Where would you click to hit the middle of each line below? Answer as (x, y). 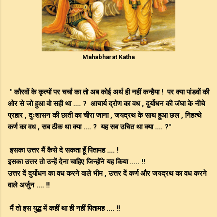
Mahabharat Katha (108, 57)
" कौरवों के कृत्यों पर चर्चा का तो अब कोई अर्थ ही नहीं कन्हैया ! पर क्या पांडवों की (108, 92)
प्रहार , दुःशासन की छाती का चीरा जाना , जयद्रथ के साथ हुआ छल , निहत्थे (105, 116)
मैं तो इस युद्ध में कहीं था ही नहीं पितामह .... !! (64, 209)
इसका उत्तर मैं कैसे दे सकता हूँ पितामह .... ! (63, 150)
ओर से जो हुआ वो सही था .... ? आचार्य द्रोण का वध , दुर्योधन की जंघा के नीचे (106, 104)
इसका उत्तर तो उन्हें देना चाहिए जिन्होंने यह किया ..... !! (77, 162)
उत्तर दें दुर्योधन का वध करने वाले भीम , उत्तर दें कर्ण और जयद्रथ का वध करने (107, 174)
